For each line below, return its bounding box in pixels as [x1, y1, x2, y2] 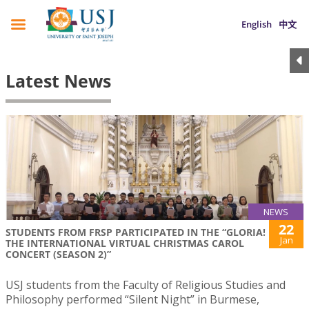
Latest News [6, 69, 111, 92]
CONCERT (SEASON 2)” [6, 248, 111, 261]
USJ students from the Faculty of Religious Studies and [6, 277, 286, 293]
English [241, 18, 272, 30]
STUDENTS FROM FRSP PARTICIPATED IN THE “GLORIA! [6, 226, 266, 239]
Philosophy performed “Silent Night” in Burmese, [6, 292, 259, 308]
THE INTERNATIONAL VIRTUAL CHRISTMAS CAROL [6, 237, 244, 250]
